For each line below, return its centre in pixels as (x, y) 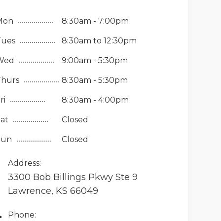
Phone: (22, 215)
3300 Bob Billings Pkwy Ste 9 (73, 177)
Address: (24, 163)
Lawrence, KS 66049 (53, 191)
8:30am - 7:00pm (95, 21)
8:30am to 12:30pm (99, 41)
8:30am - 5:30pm (94, 80)
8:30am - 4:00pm (95, 100)
